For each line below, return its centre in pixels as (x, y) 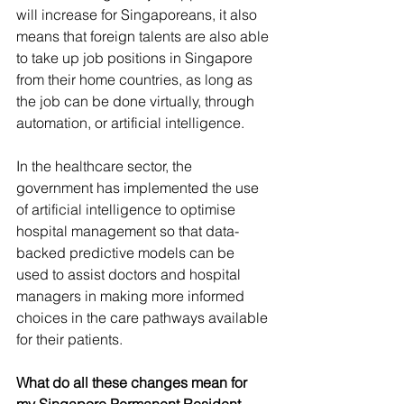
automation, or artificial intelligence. (132, 123)
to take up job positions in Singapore (136, 58)
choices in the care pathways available (144, 318)
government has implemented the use (139, 188)
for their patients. (69, 340)
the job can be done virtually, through (137, 101)
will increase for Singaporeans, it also (138, 15)
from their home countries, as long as (136, 80)
